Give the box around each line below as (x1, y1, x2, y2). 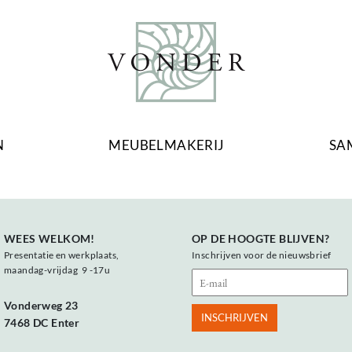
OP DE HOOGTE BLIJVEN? (192, 232, 330, 246)
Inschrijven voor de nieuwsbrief (192, 249, 332, 262)
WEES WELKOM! (4, 232, 95, 246)
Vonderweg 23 (4, 299, 79, 313)
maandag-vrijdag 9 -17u (4, 264, 111, 277)
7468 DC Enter (4, 316, 80, 330)
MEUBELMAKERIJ (108, 137, 225, 154)
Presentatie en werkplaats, (4, 249, 119, 262)
